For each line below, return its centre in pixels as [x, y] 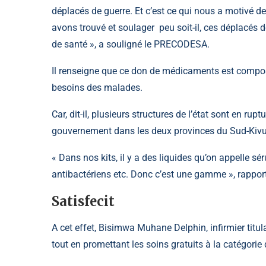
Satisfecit [83, 201]
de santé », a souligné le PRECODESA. [131, 44]
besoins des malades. [97, 87]
